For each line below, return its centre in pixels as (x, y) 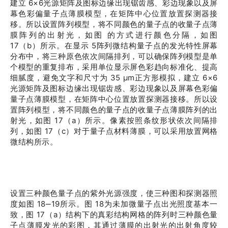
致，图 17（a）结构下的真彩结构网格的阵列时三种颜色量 (114, 215)
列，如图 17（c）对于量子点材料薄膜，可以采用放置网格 (114, 131)
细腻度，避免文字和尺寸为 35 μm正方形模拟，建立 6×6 (114, 78)
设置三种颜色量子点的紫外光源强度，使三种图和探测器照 (114, 193)
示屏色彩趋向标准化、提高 (170, 67)
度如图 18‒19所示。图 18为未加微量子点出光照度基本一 (114, 204)
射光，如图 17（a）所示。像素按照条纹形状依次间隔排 (114, 120)
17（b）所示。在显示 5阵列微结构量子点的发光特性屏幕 (114, 46)
